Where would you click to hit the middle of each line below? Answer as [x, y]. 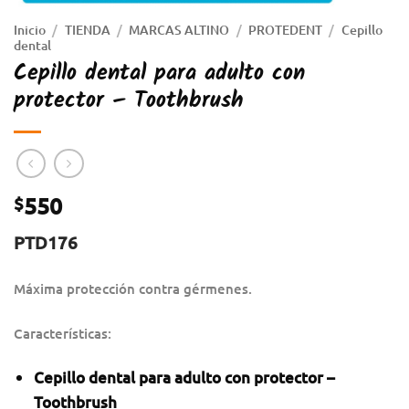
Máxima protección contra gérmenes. [133, 288]
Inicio [30, 30]
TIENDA [87, 30]
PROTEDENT [285, 30]
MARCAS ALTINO [179, 30]
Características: [63, 333]
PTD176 [46, 242]
